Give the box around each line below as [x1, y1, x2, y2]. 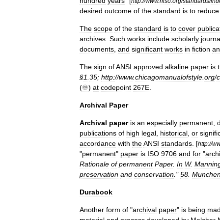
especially [147, 119, 177, 127]
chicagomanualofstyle [135, 73, 202, 81]
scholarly [171, 35, 199, 43]
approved [134, 63, 163, 71]
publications [80, 129, 116, 137]
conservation [134, 170, 174, 178]
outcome [105, 7, 132, 15]
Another [80, 206, 104, 214]
